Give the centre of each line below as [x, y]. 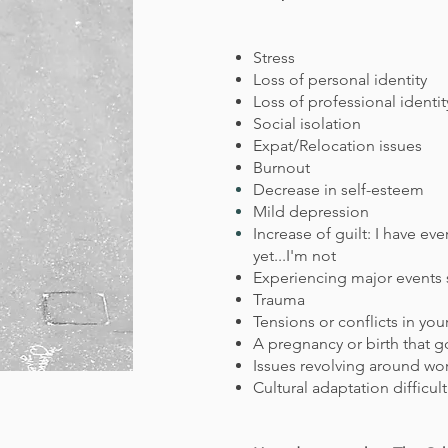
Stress [274, 57]
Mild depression [311, 211]
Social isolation [307, 123]
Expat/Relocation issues [337, 145]
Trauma [279, 299]
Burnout [281, 167]
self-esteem [382, 189]
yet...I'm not [294, 255]
